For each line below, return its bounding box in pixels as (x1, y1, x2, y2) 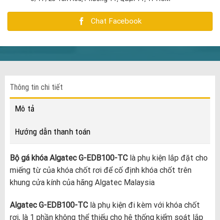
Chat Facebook (90, 17, 141, 26)
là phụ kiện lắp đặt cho (127, 153, 208, 163)
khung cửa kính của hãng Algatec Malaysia (9, 177, 155, 187)
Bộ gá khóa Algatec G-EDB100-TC (9, 153, 128, 163)
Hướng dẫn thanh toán (14, 126, 91, 137)
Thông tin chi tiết (9, 82, 63, 92)
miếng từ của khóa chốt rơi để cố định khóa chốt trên (9, 165, 192, 175)
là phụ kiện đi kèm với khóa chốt (89, 200, 200, 210)
